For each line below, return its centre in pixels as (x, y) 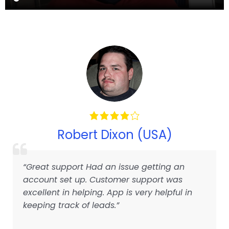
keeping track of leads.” (71, 205)
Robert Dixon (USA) (114, 134)
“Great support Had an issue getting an (104, 167)
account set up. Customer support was (103, 179)
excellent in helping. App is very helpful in (108, 192)
